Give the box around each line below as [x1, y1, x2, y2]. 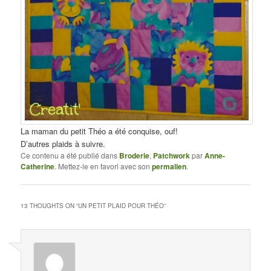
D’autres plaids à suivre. [21, 138, 106, 150]
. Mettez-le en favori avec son [54, 161, 152, 172]
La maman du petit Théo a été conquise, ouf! [21, 125, 178, 137]
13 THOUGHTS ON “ [21, 201, 79, 211]
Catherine [21, 161, 55, 172]
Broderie [119, 150, 150, 162]
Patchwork [153, 150, 191, 162]
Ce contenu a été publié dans [21, 150, 120, 161]
